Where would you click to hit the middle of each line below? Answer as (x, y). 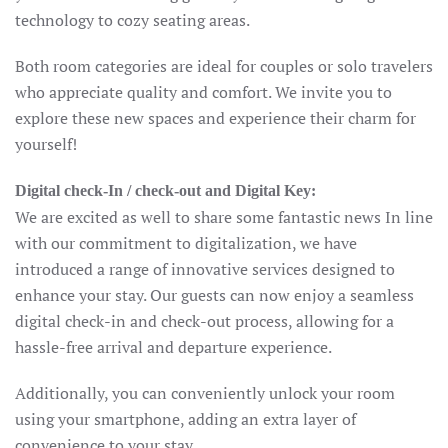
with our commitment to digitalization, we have (186, 243)
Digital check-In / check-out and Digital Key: (165, 190)
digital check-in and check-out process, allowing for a (204, 321)
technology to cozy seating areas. (132, 20)
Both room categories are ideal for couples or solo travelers (224, 66)
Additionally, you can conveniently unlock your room (205, 393)
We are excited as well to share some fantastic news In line (224, 217)
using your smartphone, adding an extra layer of (185, 419)
